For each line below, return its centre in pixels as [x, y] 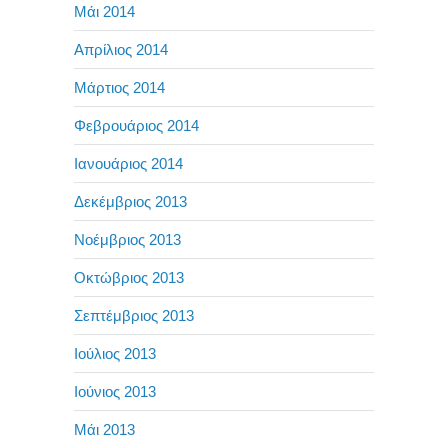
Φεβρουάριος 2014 [136, 125]
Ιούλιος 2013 [115, 353]
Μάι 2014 [104, 11]
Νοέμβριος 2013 [127, 239]
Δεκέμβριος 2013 [130, 201]
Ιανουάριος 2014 [128, 163]
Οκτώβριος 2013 [129, 277]
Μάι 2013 [104, 429]
